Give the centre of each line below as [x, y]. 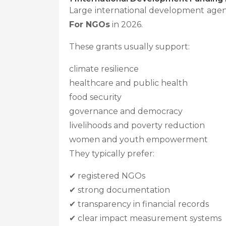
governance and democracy [126, 111]
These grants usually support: [129, 47]
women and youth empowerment [138, 139]
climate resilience [104, 69]
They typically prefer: [112, 154]
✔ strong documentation [120, 190]
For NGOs [90, 24]
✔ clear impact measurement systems [145, 218]
